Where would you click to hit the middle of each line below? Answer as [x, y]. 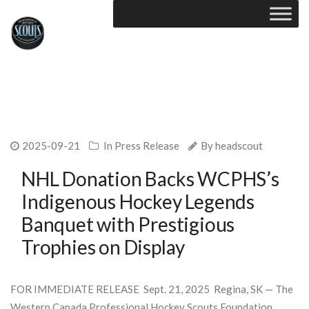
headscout [239, 145]
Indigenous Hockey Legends [138, 201]
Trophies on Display [103, 247]
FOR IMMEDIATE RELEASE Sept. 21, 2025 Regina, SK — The [152, 289]
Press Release [147, 145]
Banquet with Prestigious [128, 224]
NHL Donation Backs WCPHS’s [150, 178]
